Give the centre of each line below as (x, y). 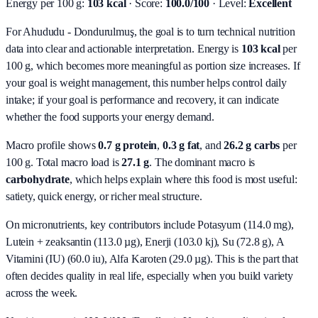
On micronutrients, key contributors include (100, 224)
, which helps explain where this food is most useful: (183, 179)
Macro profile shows (52, 145)
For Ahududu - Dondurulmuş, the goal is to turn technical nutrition (150, 31)
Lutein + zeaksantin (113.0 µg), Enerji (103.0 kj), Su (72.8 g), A (145, 241)
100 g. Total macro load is (62, 162)
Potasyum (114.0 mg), (246, 224)
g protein (135, 145)
